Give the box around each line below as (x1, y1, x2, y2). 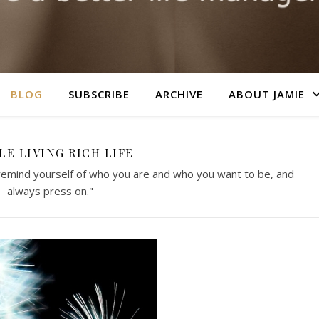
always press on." (7, 184, 93, 198)
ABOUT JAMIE (229, 87, 305, 101)
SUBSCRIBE (68, 87, 130, 101)
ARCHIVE (155, 87, 203, 101)
